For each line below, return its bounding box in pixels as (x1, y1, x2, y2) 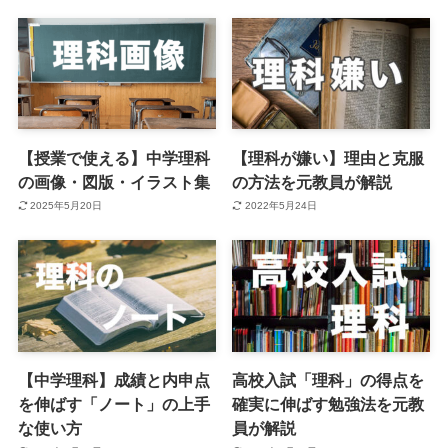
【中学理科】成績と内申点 (17, 370, 210, 389)
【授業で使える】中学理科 (17, 148, 210, 167)
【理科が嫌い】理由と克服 (232, 148, 425, 167)
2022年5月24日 (244, 200, 317, 212)
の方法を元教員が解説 (232, 172, 393, 191)
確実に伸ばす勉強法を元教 (232, 394, 425, 413)
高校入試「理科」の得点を (232, 370, 425, 389)
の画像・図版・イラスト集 (17, 172, 210, 191)
